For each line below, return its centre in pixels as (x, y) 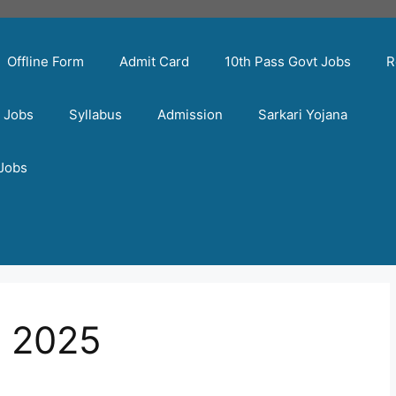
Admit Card (155, 61)
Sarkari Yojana (303, 114)
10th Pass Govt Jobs (288, 61)
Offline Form (46, 61)
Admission (190, 114)
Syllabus (96, 114)
